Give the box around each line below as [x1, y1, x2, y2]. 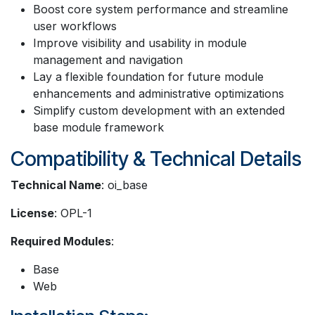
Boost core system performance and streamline [33, 1, 288, 16]
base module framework [33, 120, 164, 134]
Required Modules [11, 233, 111, 248]
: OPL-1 [54, 205, 92, 220]
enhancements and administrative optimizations [33, 86, 284, 101]
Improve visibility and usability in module [33, 35, 247, 50]
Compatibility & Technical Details [11, 146, 302, 171]
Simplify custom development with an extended [33, 103, 285, 117]
